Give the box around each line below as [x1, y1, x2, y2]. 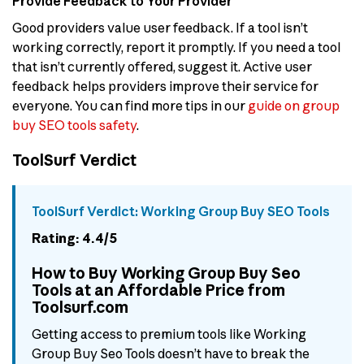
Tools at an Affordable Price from [32, 280, 285, 301]
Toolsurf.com [32, 297, 128, 318]
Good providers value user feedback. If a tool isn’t [12, 19, 308, 37]
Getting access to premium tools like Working [32, 325, 306, 342]
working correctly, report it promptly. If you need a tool [12, 39, 340, 56]
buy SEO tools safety [12, 117, 136, 134]
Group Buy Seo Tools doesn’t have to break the [32, 344, 310, 362]
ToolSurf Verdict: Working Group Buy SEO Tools [32, 203, 330, 220]
